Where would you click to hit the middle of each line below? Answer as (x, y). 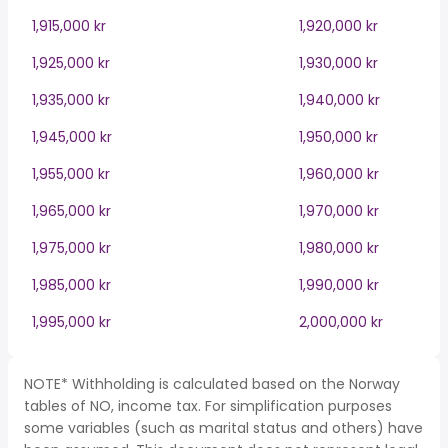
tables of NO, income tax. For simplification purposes (208, 406)
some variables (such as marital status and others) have (223, 428)
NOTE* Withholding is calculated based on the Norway (212, 384)
